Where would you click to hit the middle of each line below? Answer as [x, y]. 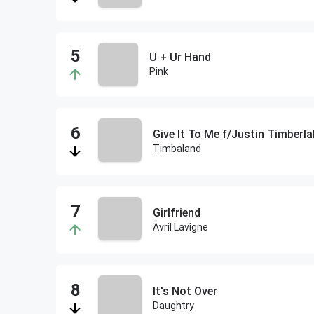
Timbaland [177, 149]
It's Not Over [185, 291]
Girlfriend [177, 213]
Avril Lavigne [180, 227]
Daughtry [173, 306]
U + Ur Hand [180, 57]
